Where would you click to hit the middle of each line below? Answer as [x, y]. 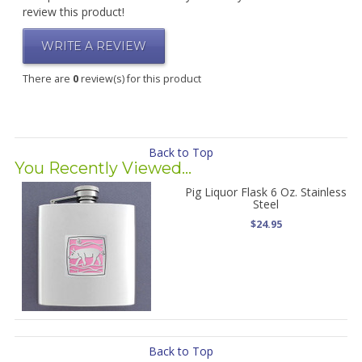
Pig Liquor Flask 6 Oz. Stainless [266, 192]
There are [47, 79]
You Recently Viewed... [103, 168]
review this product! [73, 12]
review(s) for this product [139, 79]
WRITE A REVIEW [93, 46]
